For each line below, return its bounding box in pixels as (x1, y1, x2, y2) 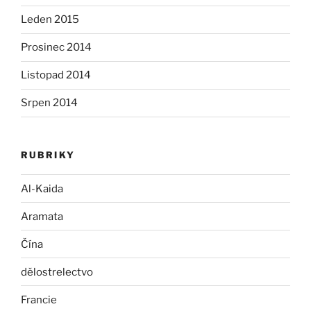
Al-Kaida (21, 182, 63, 195)
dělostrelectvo (21, 265, 93, 278)
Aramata (21, 210, 63, 223)
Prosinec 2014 (21, 41, 92, 54)
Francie (21, 293, 57, 306)
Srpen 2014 (21, 96, 78, 110)
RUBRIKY (21, 149, 76, 160)
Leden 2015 (21, 13, 79, 26)
